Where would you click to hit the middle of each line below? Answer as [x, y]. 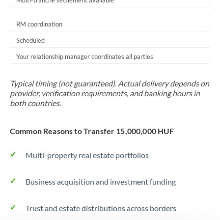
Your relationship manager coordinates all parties [85, 56]
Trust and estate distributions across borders [101, 208]
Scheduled [30, 40]
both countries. [35, 103]
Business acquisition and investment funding [101, 181]
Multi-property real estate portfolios [87, 155]
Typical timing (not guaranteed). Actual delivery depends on [110, 83]
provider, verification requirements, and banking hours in [105, 93]
